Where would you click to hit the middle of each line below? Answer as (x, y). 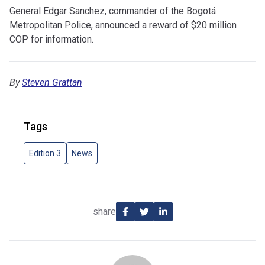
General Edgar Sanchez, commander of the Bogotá (113, 11)
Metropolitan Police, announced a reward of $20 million (123, 25)
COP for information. (51, 39)
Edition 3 (45, 153)
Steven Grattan (52, 83)
